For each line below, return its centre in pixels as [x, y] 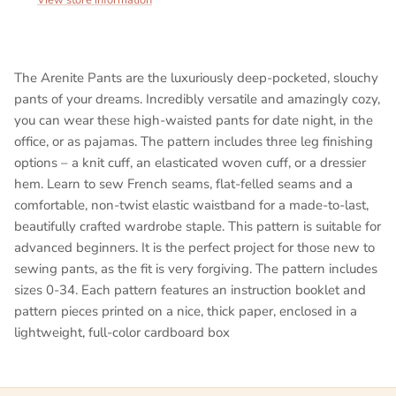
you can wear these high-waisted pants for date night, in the [194, 120]
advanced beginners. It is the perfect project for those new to [194, 247]
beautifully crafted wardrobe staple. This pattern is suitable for [198, 226]
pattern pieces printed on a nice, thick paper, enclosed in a [186, 311]
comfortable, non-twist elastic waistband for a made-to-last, [191, 205]
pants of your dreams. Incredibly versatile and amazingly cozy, [197, 99]
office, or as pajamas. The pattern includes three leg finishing [194, 141]
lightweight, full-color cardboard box [122, 332]
